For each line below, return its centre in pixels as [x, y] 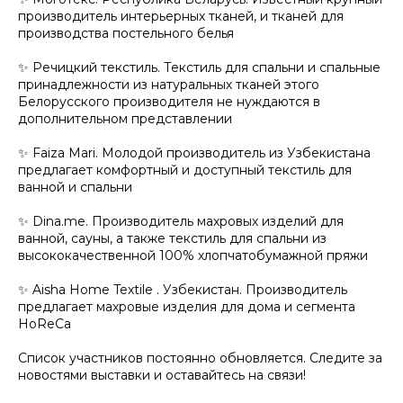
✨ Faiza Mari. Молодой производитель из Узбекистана [194, 152]
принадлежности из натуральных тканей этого [169, 84]
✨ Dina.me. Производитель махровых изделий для [181, 221]
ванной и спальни [75, 187]
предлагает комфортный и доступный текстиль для [185, 170]
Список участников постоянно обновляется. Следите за [200, 358]
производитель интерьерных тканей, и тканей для [181, 16]
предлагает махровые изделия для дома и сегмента [187, 306]
